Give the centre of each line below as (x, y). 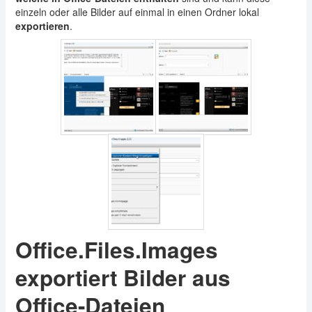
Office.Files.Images (116, 250)
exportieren (42, 26)
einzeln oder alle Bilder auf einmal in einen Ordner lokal (137, 12)
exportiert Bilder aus (123, 278)
